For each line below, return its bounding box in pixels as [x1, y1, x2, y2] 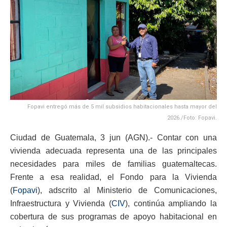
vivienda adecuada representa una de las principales [10, 146, 217, 156]
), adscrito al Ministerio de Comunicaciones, [37, 186, 217, 195]
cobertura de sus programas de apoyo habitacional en [10, 212, 217, 221]
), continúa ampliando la [125, 199, 217, 208]
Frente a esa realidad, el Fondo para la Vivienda [10, 173, 217, 182]
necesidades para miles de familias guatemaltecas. [10, 160, 217, 169]
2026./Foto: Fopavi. [167, 115, 217, 122]
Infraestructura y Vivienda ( [10, 199, 111, 208]
